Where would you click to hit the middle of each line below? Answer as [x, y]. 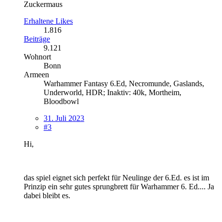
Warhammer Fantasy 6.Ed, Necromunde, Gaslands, [124, 83]
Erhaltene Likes [48, 21]
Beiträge [37, 39]
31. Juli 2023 [64, 118]
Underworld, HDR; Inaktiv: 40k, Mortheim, [112, 92]
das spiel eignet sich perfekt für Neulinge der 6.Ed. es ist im [116, 177]
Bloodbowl [61, 101]
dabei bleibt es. [47, 195]
